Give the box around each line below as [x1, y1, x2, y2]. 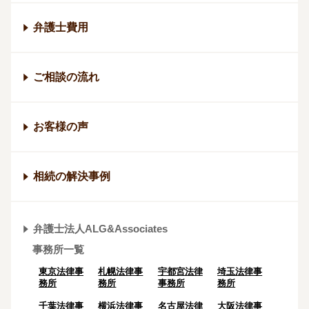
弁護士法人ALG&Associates [33, 223, 168, 235]
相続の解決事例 [33, 170, 110, 183]
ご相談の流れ [33, 71, 99, 83]
